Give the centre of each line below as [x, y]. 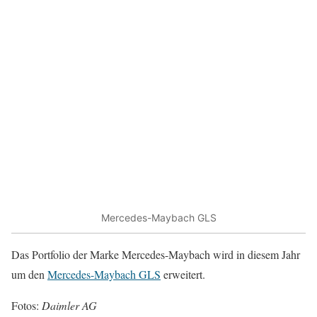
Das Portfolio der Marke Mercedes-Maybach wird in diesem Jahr [156, 254]
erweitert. [183, 274]
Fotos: [27, 305]
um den [29, 274]
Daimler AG [69, 305]
